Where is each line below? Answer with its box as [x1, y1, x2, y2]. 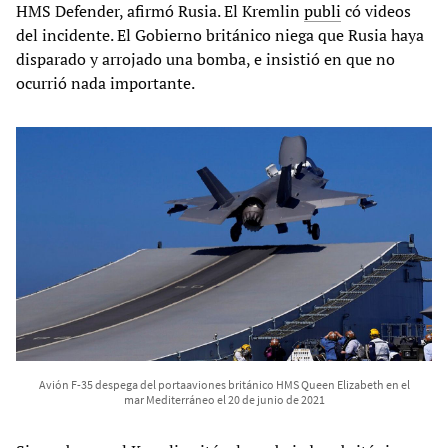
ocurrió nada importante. [16, 71, 195, 94]
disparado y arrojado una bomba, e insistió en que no [16, 47, 395, 70]
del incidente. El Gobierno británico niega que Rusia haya [16, 23, 424, 46]
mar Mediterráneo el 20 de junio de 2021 [123, 391, 325, 407]
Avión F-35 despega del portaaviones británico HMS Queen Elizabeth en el [38, 376, 410, 392]
